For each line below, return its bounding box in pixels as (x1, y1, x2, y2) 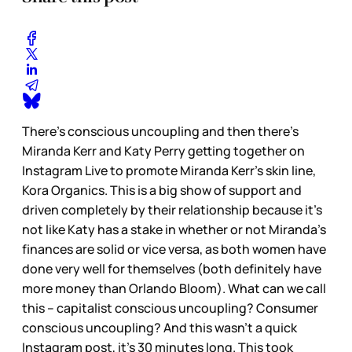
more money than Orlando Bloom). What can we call (22, 280, 326, 298)
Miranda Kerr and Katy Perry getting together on (22, 142, 305, 160)
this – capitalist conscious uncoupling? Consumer (22, 299, 318, 317)
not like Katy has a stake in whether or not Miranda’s (22, 221, 326, 239)
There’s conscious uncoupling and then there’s (22, 123, 299, 141)
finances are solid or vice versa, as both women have (22, 240, 326, 258)
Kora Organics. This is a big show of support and (22, 181, 302, 200)
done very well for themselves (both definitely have (22, 260, 321, 278)
